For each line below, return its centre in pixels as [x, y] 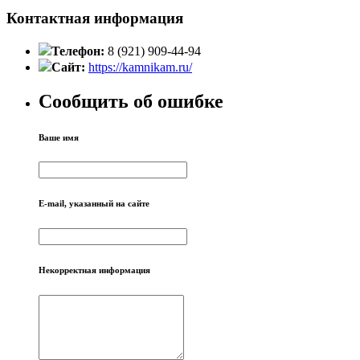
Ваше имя [59, 137]
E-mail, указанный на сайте [94, 204]
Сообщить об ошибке [131, 101]
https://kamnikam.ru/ [140, 67]
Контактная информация [95, 18]
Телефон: [80, 51]
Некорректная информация [94, 270]
